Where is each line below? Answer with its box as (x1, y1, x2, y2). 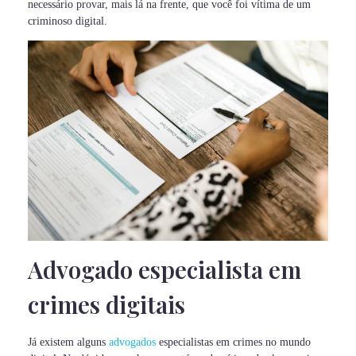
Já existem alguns (28, 336, 109, 348)
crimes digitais (28, 288, 185, 320)
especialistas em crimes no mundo (156, 336, 311, 348)
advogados (109, 336, 156, 348)
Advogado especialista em (28, 253, 301, 285)
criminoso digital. (28, 14, 107, 27)
